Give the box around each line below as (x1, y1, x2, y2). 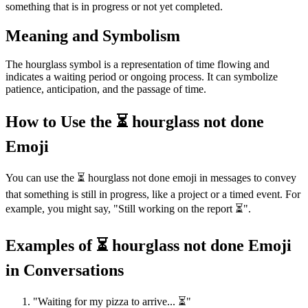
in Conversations (5, 261, 124, 280)
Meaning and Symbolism (5, 26, 180, 45)
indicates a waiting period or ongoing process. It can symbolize (5, 71, 278, 83)
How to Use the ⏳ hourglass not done (5, 113, 264, 131)
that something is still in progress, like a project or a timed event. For (5, 188, 300, 201)
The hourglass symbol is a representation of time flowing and (5, 58, 269, 71)
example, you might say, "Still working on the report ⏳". (5, 203, 251, 215)
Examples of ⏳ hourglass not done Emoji (5, 236, 291, 255)
